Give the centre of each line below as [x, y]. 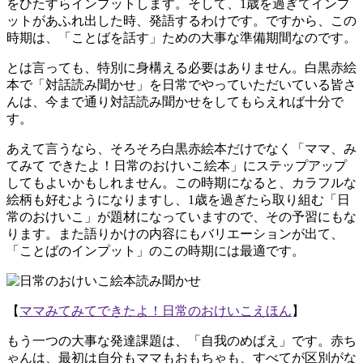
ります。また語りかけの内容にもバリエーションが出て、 [175, 234]
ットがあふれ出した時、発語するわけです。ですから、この [181, 21]
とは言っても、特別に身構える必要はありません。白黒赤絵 [181, 68]
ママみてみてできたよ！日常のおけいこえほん [156, 311]
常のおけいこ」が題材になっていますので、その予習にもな [181, 217]
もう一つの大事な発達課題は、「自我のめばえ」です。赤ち [181, 341]
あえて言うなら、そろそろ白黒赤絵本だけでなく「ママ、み [181, 149]
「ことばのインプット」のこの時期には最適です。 [156, 251]
